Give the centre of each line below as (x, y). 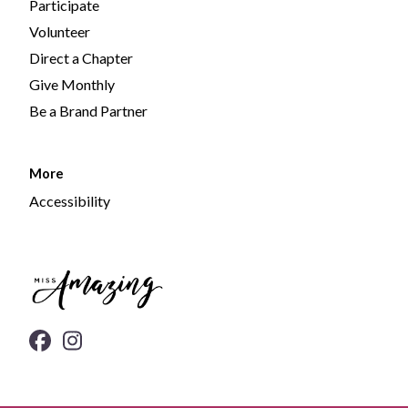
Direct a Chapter (81, 57)
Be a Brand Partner (88, 110)
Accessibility (70, 200)
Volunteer (60, 31)
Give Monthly (72, 84)
